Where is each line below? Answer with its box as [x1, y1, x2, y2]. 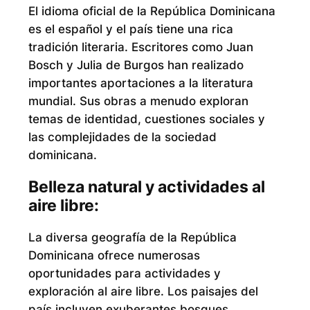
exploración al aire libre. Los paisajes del [28, 284, 258, 298]
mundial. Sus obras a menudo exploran [28, 94, 248, 109]
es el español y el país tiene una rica [28, 22, 233, 37]
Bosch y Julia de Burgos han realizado [28, 58, 244, 73]
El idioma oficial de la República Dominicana [28, 4, 275, 19]
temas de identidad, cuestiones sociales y [28, 112, 265, 127]
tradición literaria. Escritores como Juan [28, 40, 253, 55]
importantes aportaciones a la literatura [28, 76, 253, 91]
